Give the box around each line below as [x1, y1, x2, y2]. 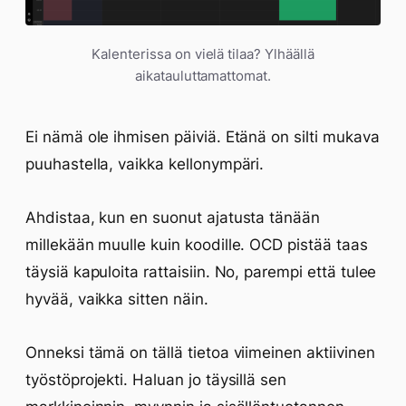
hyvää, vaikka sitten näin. [25, 289, 208, 308]
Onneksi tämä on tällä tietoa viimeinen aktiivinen [25, 343, 375, 362]
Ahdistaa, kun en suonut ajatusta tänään [25, 208, 321, 227]
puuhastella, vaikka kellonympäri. [25, 154, 265, 173]
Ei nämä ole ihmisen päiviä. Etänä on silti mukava [25, 127, 380, 146]
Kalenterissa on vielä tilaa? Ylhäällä [92, 44, 314, 63]
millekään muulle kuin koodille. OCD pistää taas [25, 235, 368, 254]
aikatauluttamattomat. [134, 66, 272, 84]
